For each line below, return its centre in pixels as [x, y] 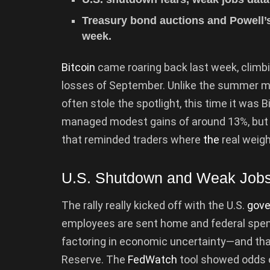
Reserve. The [95, 259]
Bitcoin [78, 67]
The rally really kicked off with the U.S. [154, 205]
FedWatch [152, 259]
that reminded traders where [132, 139]
